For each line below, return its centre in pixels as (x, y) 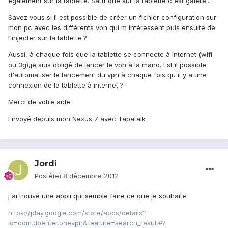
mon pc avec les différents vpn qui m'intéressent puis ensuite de (112, 28)
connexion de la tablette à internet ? (66, 85)
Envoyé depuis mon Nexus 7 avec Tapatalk (77, 119)
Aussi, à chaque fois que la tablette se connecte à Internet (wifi (110, 55)
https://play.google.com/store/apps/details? (77, 213)
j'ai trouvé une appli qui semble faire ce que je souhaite (97, 196)
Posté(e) (49, 176)
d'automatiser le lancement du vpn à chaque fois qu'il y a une (107, 75)
